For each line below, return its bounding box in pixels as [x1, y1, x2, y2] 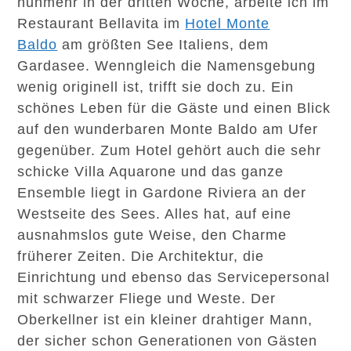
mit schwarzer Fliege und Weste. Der [17, 291, 277, 306]
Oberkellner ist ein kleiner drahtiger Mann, [17, 312, 313, 327]
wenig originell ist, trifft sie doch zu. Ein [17, 79, 295, 95]
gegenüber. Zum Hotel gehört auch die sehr [17, 143, 322, 158]
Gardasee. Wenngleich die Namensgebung [17, 58, 317, 74]
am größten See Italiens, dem [57, 37, 270, 52]
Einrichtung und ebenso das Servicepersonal [17, 270, 331, 285]
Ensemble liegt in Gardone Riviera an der [17, 185, 307, 201]
